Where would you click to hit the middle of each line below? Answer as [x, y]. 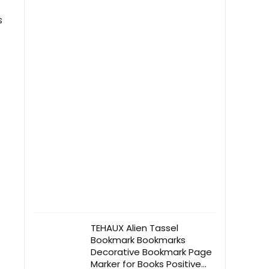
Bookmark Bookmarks [138, 240]
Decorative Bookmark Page [151, 252]
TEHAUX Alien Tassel [134, 228]
